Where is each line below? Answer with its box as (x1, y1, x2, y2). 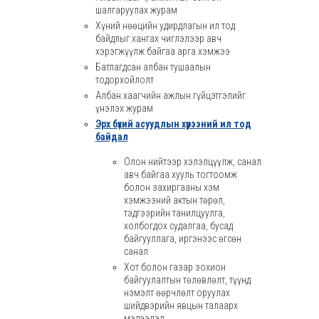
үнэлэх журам (95, 103, 153, 114)
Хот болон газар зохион (123, 261, 226, 273)
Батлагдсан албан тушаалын (95, 61, 211, 73)
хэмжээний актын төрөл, (123, 194, 225, 206)
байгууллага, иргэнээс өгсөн (123, 233, 241, 244)
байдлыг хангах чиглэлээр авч (95, 33, 221, 44)
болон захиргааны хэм (123, 182, 219, 193)
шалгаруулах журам (95, 4, 177, 16)
